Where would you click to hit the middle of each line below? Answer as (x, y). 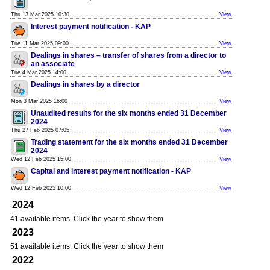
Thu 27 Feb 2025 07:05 (40, 130)
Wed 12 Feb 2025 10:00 (41, 188)
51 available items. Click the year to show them (87, 246)
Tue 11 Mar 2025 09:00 (40, 43)
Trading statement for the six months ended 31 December (129, 142)
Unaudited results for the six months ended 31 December (129, 113)
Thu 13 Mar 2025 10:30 (40, 14)
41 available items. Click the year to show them (87, 219)
